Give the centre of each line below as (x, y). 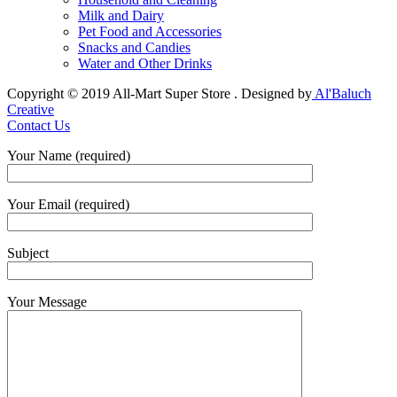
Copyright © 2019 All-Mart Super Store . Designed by (160, 93)
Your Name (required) (69, 155)
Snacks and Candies (134, 47)
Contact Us (39, 125)
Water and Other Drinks (145, 63)
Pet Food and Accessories (150, 31)
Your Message (47, 301)
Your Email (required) (68, 204)
